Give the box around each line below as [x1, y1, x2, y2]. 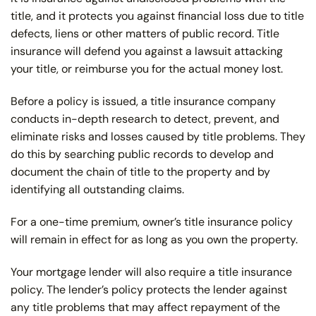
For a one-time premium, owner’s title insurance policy [11, 214, 293, 229]
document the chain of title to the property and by [11, 164, 270, 180]
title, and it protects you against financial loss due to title [11, 8, 304, 24]
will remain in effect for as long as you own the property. [11, 231, 298, 247]
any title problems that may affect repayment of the [11, 299, 280, 315]
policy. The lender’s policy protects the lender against [11, 281, 287, 297]
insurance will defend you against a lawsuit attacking [11, 44, 283, 59]
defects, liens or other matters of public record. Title [11, 26, 279, 42]
